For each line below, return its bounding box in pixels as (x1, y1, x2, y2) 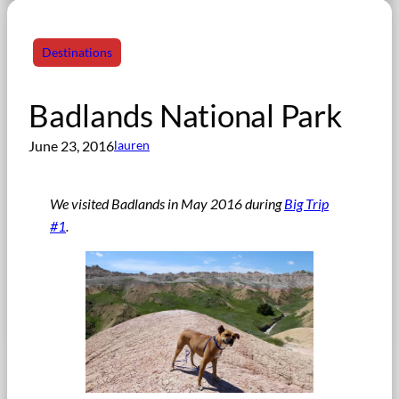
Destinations (42, 45, 112, 60)
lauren (114, 137, 150, 153)
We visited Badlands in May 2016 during (50, 194, 284, 212)
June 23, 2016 (28, 136, 114, 154)
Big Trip (284, 194, 329, 212)
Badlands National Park (28, 95, 342, 134)
